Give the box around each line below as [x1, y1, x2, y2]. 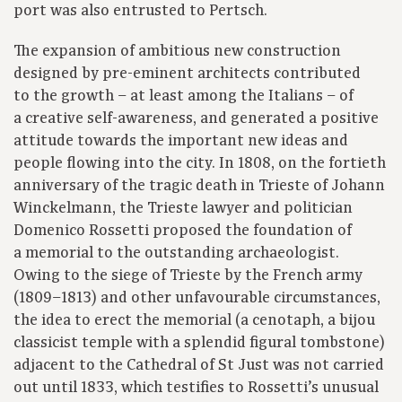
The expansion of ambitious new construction [13, 41, 341, 62]
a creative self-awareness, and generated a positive [13, 109, 379, 129]
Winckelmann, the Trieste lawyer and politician [13, 198, 353, 219]
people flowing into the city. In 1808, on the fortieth [13, 153, 386, 174]
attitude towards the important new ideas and [13, 131, 348, 152]
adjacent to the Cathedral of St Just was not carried [13, 355, 384, 376]
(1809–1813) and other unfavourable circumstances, [13, 288, 380, 309]
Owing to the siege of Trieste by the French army [13, 266, 363, 286]
